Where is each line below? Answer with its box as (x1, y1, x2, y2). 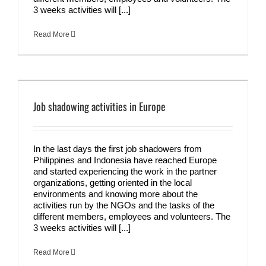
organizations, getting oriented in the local (33, 177, 192, 188)
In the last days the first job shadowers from (33, 143, 202, 154)
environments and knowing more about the (33, 188, 198, 199)
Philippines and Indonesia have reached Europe (33, 154, 217, 165)
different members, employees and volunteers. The (33, 211, 230, 221)
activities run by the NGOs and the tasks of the (33, 199, 214, 210)
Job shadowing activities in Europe (33, 98, 166, 114)
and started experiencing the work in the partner (33, 166, 217, 176)
